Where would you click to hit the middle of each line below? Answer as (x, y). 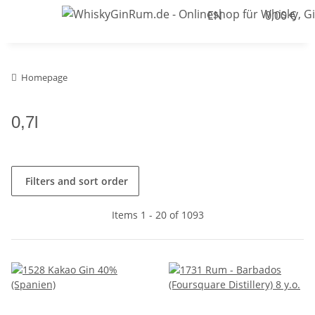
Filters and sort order (77, 181)
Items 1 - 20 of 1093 (157, 214)
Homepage (44, 77)
